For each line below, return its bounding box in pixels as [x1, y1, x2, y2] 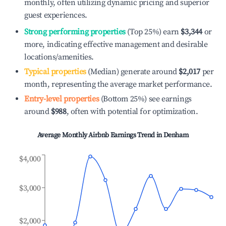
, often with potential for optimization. [66, 106, 198, 117]
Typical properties [24, 67, 86, 77]
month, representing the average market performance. [24, 79, 212, 89]
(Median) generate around [86, 67, 177, 77]
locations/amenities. [24, 52, 94, 62]
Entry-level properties [24, 94, 99, 104]
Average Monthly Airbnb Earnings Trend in [37, 131, 163, 140]
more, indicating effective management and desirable [24, 39, 208, 49]
